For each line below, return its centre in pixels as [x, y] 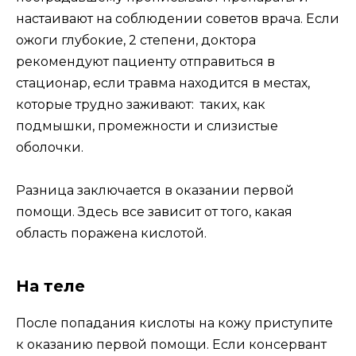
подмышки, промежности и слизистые [147, 126]
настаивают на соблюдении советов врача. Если [178, 19]
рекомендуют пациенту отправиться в [145, 62]
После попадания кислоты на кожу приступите [174, 323]
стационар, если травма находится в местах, [163, 83]
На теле [50, 286]
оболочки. [50, 148]
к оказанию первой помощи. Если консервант [171, 345]
